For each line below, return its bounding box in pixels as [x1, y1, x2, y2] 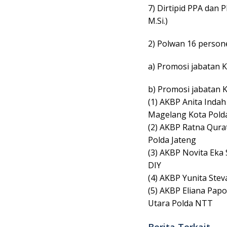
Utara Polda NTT [148, 198, 213, 209]
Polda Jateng [148, 134, 196, 146]
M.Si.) [148, 15, 168, 27]
